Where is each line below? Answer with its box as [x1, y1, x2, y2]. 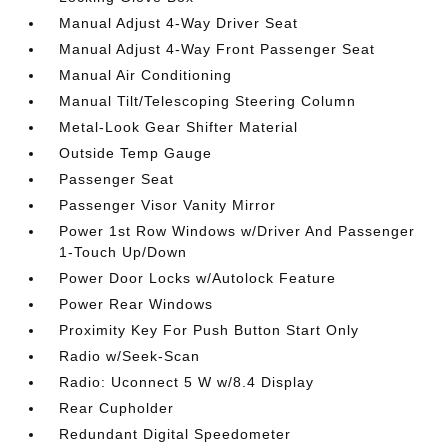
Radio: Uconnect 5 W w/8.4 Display [59, 374, 315, 390]
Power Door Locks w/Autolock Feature [59, 270, 337, 286]
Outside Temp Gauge [59, 145, 213, 161]
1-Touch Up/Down [59, 244, 188, 260]
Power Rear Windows [59, 296, 214, 312]
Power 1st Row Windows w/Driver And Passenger [59, 223, 416, 239]
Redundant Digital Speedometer [59, 426, 292, 442]
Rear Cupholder [59, 400, 175, 416]
